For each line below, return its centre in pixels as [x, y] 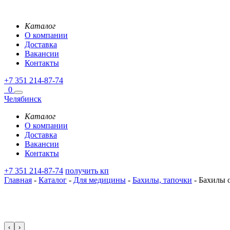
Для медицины [100, 180]
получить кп [87, 171]
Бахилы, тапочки [162, 180]
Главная [18, 180]
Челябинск [23, 99]
